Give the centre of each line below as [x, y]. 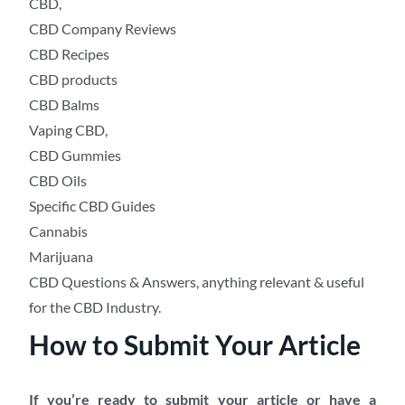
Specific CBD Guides [92, 205]
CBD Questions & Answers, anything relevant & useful [197, 281]
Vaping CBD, [68, 129]
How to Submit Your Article [195, 344]
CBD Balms [64, 104]
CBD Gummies [75, 155]
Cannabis [58, 231]
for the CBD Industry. [95, 306]
